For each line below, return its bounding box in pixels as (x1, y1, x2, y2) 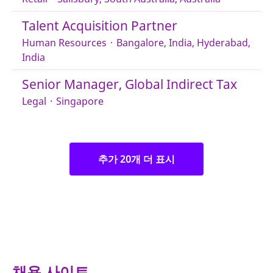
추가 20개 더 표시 (98, 152, 175, 166)
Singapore (56, 94, 104, 108)
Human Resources (22, 36, 107, 49)
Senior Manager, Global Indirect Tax (22, 76, 237, 93)
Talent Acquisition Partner (22, 17, 177, 34)
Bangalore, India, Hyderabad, (116, 36, 250, 49)
